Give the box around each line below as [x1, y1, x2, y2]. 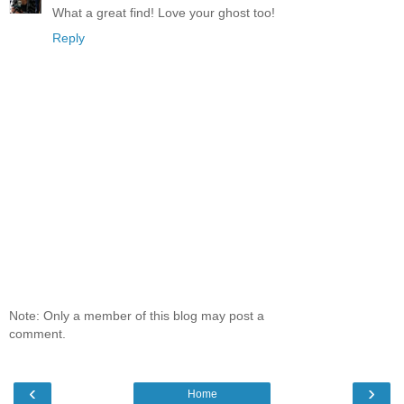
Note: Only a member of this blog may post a [9, 308, 264, 323]
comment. [9, 326, 66, 341]
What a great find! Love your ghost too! [52, 5, 275, 21]
